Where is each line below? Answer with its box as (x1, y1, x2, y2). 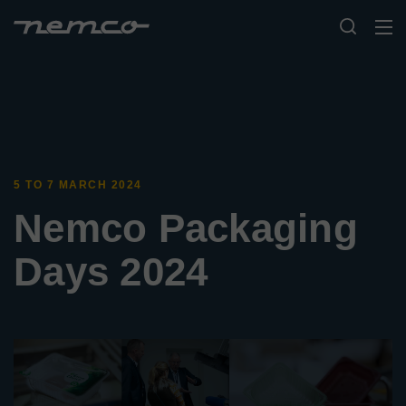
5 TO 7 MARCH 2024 (14, 179, 142, 191)
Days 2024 (14, 249, 208, 294)
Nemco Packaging (14, 206, 358, 250)
